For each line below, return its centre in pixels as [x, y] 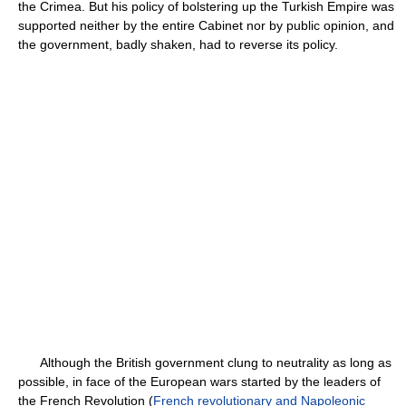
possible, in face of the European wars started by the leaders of [199, 382]
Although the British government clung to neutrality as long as [205, 362]
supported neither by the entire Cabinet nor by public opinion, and [206, 25]
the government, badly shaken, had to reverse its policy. [178, 44]
